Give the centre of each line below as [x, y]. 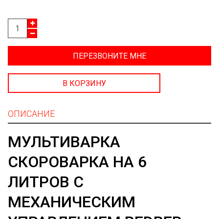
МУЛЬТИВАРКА [64, 142]
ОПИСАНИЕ [31, 114]
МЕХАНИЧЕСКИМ [72, 202]
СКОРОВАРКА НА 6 [77, 162]
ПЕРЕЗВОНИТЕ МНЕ [109, 56]
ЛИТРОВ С [46, 182]
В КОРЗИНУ [84, 83]
